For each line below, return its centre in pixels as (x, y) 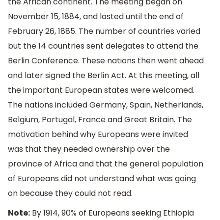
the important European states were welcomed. (101, 90)
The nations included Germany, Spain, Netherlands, (106, 105)
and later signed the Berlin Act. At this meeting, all (104, 76)
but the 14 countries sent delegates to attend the (103, 46)
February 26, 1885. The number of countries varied (104, 31)
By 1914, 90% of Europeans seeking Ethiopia (112, 213)
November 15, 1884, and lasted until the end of (96, 17)
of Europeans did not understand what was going (102, 179)
